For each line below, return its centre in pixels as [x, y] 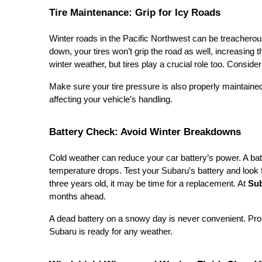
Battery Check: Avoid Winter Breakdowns [145, 132]
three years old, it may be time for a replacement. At [149, 184]
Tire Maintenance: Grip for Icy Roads [135, 12]
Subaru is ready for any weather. [111, 232]
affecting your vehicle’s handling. [111, 99]
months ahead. [77, 197]
